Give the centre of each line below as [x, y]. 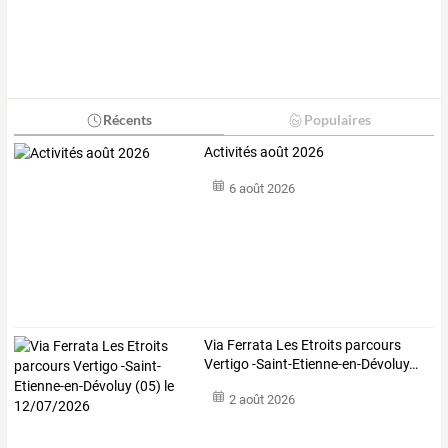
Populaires [337, 120]
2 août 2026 [261, 400]
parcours [372, 344]
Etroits [320, 344]
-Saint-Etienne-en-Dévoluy [329, 363]
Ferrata [249, 344]
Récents [127, 120]
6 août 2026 [261, 188]
